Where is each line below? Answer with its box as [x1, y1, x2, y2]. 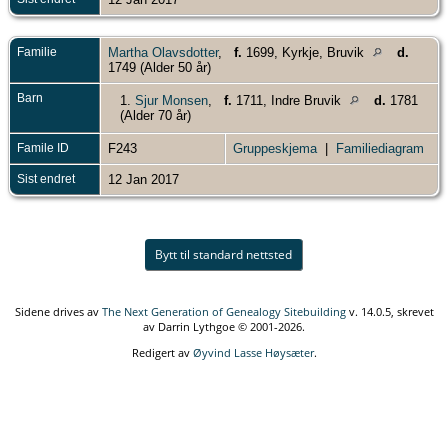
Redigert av [131, 344, 193, 360]
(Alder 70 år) [120, 107, 191, 123]
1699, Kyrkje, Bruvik [242, 44, 368, 60]
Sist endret [17, 171, 75, 186]
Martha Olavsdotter [108, 44, 218, 60]
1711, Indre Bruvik [232, 92, 345, 108]
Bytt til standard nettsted [152, 245, 295, 263]
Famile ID [17, 140, 69, 155]
